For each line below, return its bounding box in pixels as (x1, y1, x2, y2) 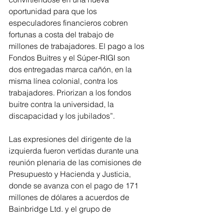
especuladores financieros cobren (9, 17, 130, 28)
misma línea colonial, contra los (9, 76, 120, 86)
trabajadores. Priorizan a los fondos (9, 87, 133, 97)
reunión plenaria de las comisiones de (9, 157, 143, 167)
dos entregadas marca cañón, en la (9, 64, 134, 74)
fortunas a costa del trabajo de (9, 29, 116, 39)
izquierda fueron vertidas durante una (9, 145, 140, 155)
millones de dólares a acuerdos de (9, 192, 131, 202)
